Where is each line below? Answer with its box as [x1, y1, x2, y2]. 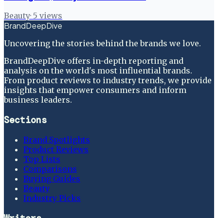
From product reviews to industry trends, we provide [4, 75, 212, 85]
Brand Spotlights [23, 135, 90, 145]
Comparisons [23, 164, 77, 174]
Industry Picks [23, 193, 81, 203]
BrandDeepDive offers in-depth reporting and [4, 55, 183, 66]
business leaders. [4, 94, 72, 105]
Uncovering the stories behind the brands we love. [4, 38, 201, 48]
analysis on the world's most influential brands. [4, 65, 192, 75]
